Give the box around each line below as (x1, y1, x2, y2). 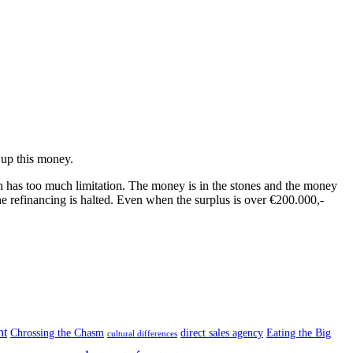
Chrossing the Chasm (10, 326, 104, 339)
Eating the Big (266, 326, 331, 339)
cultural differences (107, 329, 177, 338)
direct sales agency (180, 326, 263, 339)
